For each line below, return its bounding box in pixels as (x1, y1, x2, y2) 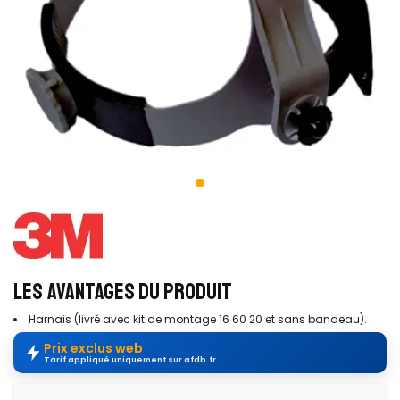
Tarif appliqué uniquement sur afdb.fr (44, 354, 216, 365)
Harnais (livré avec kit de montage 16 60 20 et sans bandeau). (29, 311, 367, 327)
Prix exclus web (44, 338, 143, 357)
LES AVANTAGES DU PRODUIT (13, 278, 232, 306)
